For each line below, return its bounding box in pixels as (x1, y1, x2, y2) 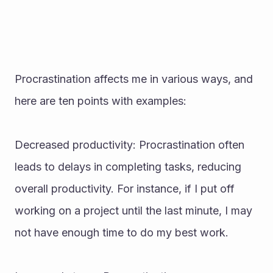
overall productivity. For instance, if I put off (15, 182, 235, 195)
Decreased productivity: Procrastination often (15, 138, 244, 151)
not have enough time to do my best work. (15, 226, 229, 239)
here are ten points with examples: (15, 94, 186, 107)
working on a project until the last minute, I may (15, 204, 252, 217)
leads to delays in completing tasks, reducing (15, 160, 241, 173)
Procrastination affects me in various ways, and (15, 73, 253, 85)
